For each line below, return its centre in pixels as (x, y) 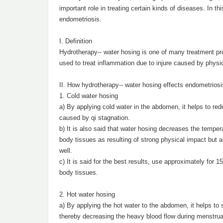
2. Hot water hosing (87, 194)
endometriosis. (80, 19)
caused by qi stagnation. (95, 118)
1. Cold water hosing (89, 96)
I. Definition (76, 41)
